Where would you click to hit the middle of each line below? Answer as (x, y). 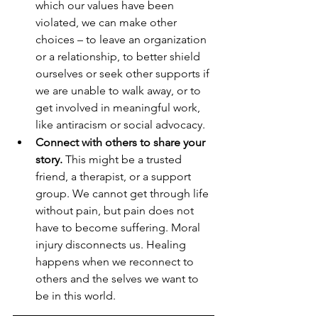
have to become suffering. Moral (119, 228)
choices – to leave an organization (122, 40)
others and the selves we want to (119, 279)
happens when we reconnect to (116, 262)
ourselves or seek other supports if (124, 74)
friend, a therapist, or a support (115, 177)
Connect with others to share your (122, 143)
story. (49, 160)
